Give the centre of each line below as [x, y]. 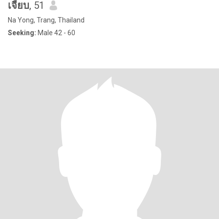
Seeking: [22, 33]
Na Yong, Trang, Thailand [46, 20]
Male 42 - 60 [56, 33]
